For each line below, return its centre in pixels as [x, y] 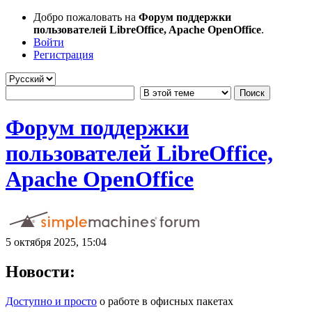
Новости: [40, 271]
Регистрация [63, 55]
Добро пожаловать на [86, 17]
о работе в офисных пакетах [165, 301]
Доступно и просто [51, 301]
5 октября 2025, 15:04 [56, 242]
